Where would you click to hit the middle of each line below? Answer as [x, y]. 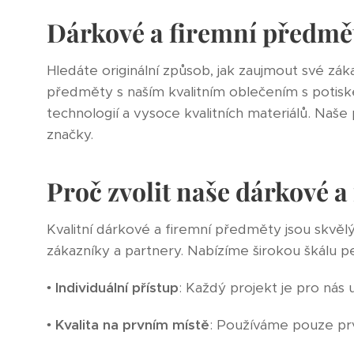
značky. [70, 134]
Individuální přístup [117, 287]
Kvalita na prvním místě [132, 324]
